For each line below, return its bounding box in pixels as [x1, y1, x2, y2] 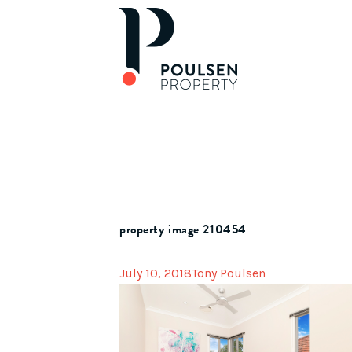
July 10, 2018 [119, 266, 192, 280]
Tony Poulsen [192, 266, 266, 280]
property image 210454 [119, 220, 247, 239]
